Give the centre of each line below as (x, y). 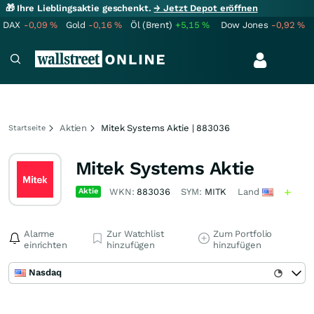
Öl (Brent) (151, 25)
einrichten (46, 245)
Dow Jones (245, 25)
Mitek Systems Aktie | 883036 (165, 128)
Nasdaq (45, 272)
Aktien (74, 128)
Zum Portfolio (243, 234)
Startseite (27, 128)
